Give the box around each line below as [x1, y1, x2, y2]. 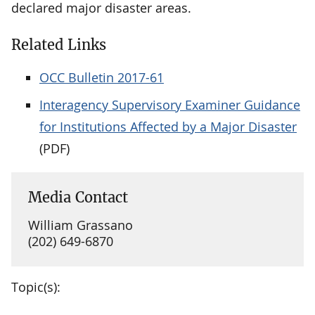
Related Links [11, 35, 106, 53]
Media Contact [28, 188, 128, 206]
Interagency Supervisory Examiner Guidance [39, 96, 300, 113]
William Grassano [28, 216, 133, 233]
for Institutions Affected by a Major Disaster [39, 117, 297, 135]
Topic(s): [11, 278, 60, 295]
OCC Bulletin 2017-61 [39, 68, 164, 86]
